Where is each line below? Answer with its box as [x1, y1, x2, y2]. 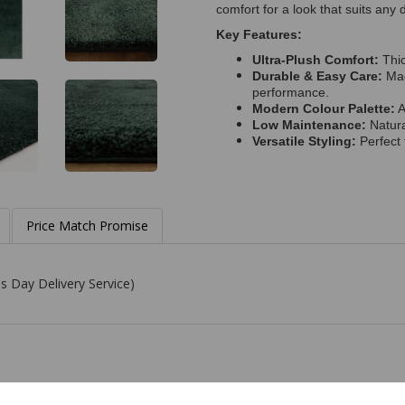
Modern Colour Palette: [252, 101, 395, 117]
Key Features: [216, 27, 302, 42]
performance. [252, 85, 329, 100]
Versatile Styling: [252, 134, 356, 149]
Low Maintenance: [252, 118, 366, 133]
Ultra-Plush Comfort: [252, 52, 379, 68]
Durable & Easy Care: [252, 69, 382, 84]
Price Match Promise [26, 217, 148, 235]
